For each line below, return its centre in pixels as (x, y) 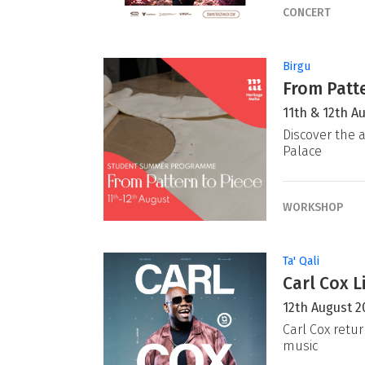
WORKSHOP (313, 207)
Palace (302, 152)
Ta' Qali (301, 262)
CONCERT (307, 12)
